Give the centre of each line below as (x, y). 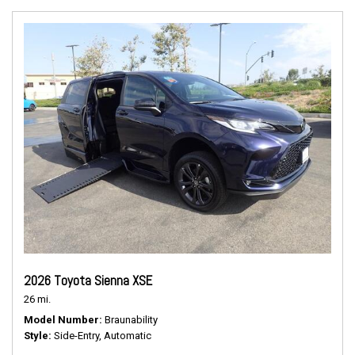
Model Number (61, 320)
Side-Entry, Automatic (103, 336)
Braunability (131, 320)
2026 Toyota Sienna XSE (88, 281)
